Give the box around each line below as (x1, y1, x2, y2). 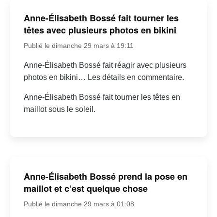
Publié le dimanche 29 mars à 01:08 (23, 200, 134, 208)
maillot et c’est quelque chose (23, 182, 148, 195)
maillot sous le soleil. (23, 105, 95, 114)
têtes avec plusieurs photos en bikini (23, 24, 176, 37)
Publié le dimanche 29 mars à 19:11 (23, 42, 134, 50)
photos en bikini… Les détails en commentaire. (23, 73, 184, 82)
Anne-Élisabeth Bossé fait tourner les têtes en (23, 93, 180, 102)
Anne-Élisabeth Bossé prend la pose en (23, 170, 187, 183)
